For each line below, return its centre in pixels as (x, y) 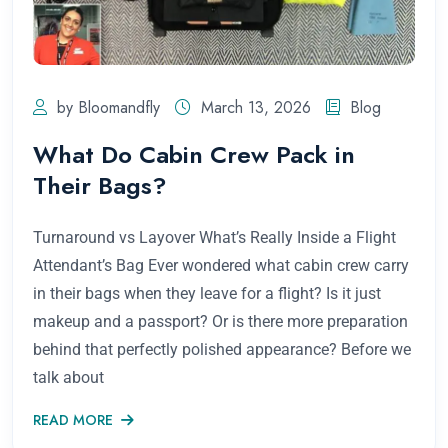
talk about (68, 377)
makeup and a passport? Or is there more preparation (220, 321)
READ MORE (73, 419)
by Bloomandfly (108, 107)
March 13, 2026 (256, 107)
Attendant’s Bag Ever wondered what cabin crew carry (221, 265)
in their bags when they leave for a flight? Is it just (207, 293)
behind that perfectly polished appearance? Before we (222, 349)
